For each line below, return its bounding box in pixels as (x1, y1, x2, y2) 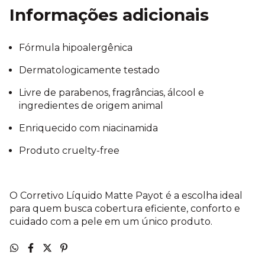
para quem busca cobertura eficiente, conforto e (9, 203, 240, 215)
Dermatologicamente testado (19, 64, 160, 76)
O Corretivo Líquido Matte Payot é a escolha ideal (9, 190, 243, 202)
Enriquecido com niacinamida (19, 122, 158, 134)
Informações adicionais (9, 5, 209, 25)
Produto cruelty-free (19, 145, 119, 157)
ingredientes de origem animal (19, 100, 163, 112)
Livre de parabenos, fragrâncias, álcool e (19, 87, 204, 99)
